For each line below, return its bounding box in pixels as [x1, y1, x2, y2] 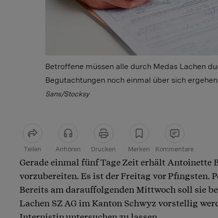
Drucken [91, 145, 116, 153]
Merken [128, 145, 150, 153]
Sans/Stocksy [45, 90, 89, 98]
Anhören [55, 145, 81, 153]
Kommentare [155, 145, 194, 153]
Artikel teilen [27, 160, 71, 168]
